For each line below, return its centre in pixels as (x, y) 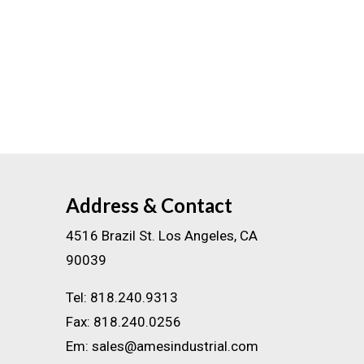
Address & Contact (149, 205)
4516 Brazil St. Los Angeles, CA (161, 235)
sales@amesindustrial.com (175, 346)
